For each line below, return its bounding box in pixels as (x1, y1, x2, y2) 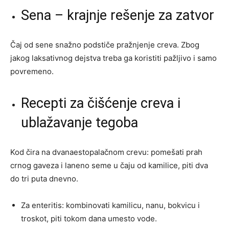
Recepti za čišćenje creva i (21, 95, 180, 111)
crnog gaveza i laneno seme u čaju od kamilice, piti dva (10, 160, 208, 170)
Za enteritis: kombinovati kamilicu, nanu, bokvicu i (21, 200, 200, 210)
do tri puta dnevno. (10, 173, 78, 184)
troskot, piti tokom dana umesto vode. (21, 213, 157, 223)
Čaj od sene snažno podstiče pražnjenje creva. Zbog (10, 39, 199, 50)
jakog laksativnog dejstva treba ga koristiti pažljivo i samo (10, 53, 217, 63)
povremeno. (10, 66, 54, 76)
